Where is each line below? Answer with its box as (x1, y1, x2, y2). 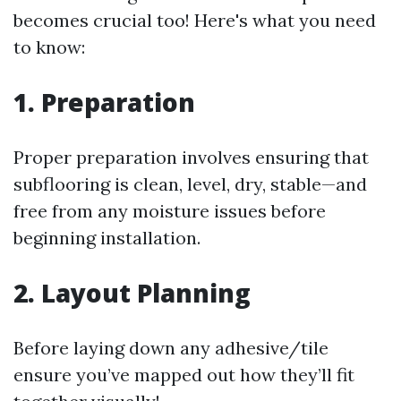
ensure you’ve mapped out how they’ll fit (13, 363, 354, 386)
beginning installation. (13, 226, 200, 249)
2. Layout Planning (13, 276, 251, 310)
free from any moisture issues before (13, 200, 326, 222)
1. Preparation (13, 85, 195, 119)
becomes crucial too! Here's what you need (13, 9, 376, 31)
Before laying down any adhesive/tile (13, 337, 328, 359)
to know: (13, 36, 85, 58)
